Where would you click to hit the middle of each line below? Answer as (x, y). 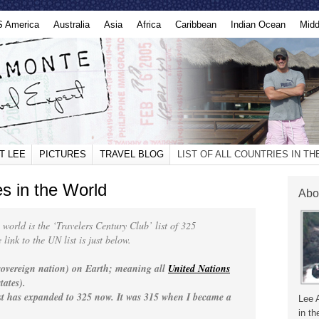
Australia (72, 25)
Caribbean (196, 25)
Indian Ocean (258, 25)
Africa (149, 25)
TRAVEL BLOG (132, 154)
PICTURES (63, 154)
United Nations (199, 268)
